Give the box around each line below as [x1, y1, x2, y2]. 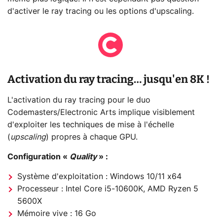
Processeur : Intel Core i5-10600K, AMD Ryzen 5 [17, 184, 198, 193]
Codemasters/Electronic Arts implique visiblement [7, 108, 195, 116]
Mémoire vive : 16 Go [17, 209, 96, 218]
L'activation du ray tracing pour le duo [7, 96, 150, 104]
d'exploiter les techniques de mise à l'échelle [7, 120, 174, 129]
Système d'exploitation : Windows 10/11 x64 [17, 172, 182, 181]
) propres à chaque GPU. [46, 133, 138, 141]
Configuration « [7, 152, 70, 161]
